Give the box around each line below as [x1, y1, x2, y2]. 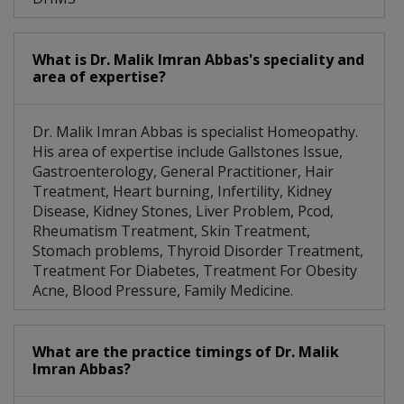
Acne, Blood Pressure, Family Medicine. [32, 280, 293, 301]
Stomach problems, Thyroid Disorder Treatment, [32, 241, 363, 262]
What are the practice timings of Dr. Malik [32, 342, 339, 363]
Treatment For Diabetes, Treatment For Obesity [32, 261, 357, 281]
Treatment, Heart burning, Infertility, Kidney [32, 181, 332, 202]
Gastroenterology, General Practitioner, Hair [32, 161, 334, 182]
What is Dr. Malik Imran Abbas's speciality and [32, 50, 364, 70]
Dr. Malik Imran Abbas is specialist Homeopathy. [32, 122, 358, 142]
